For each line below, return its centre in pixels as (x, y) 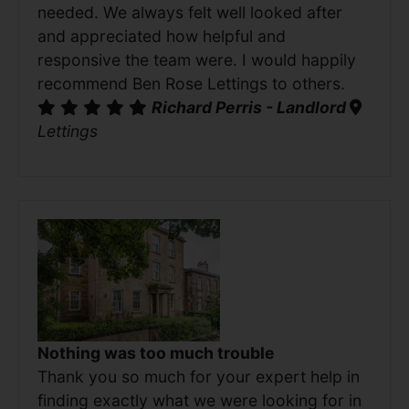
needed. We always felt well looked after (190, 13)
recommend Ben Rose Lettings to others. (191, 84)
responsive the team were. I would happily (197, 60)
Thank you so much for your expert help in (199, 376)
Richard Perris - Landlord (251, 108)
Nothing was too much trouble (156, 352)
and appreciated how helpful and (162, 37)
